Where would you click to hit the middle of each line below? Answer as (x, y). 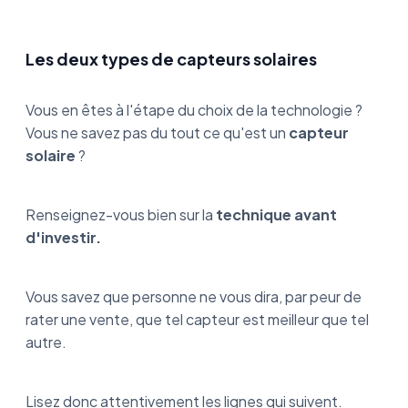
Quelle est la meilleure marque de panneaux (197, 21)
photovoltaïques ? (110, 39)
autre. (46, 342)
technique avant (275, 214)
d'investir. (63, 237)
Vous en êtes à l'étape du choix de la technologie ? (194, 110)
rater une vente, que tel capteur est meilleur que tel (197, 319)
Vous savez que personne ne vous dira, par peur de (194, 296)
